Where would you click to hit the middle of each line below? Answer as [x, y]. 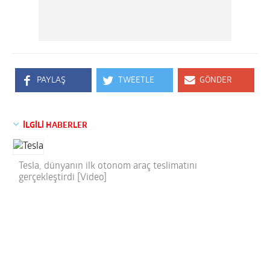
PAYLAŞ [52, 80]
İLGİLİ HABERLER [55, 125]
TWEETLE [137, 80]
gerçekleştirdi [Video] [63, 177]
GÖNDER [216, 80]
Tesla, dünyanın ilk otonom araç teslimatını [108, 166]
